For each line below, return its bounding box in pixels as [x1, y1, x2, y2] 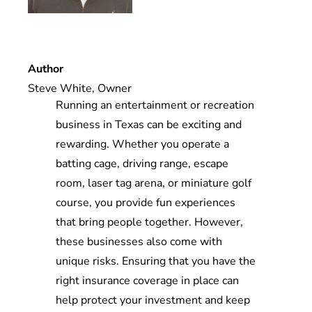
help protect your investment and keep [56, 292, 250, 309]
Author [27, 61, 63, 77]
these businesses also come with [56, 234, 222, 250]
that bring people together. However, [56, 214, 243, 231]
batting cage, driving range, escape [56, 156, 228, 172]
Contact [136, 60, 176, 77]
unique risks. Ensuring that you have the [56, 253, 256, 270]
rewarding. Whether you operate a [56, 136, 229, 153]
